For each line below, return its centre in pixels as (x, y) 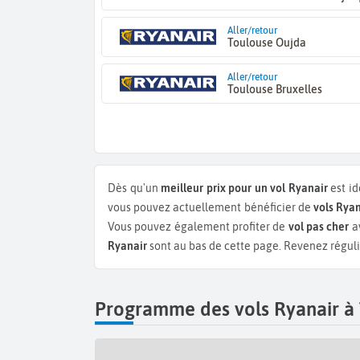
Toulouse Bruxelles (274, 89)
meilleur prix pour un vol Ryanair (244, 188)
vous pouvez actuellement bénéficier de (211, 207)
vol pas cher (319, 226)
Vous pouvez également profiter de (198, 226)
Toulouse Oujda (266, 42)
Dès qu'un (139, 188)
